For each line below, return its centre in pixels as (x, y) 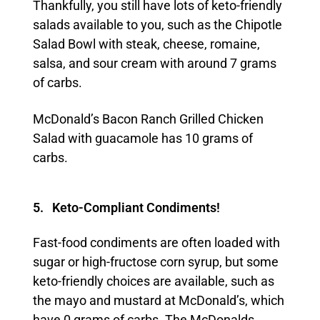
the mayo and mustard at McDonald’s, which (158, 300)
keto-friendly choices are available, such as (153, 281)
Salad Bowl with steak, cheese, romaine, (146, 44)
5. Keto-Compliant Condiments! (126, 207)
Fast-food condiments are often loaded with (156, 242)
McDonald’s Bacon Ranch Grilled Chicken (148, 119)
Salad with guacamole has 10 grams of (142, 138)
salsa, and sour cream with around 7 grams (154, 63)
